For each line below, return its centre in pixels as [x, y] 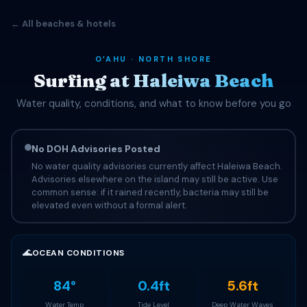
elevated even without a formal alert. [109, 205]
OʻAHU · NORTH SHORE [153, 59]
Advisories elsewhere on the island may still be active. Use [155, 179]
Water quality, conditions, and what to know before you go [153, 103]
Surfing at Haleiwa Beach [153, 81]
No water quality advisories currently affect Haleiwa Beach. [157, 166]
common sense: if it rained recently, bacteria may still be [150, 192]
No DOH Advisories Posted [96, 148]
